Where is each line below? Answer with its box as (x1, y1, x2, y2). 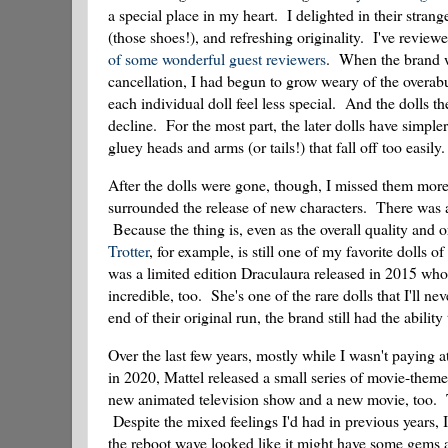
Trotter (108, 239, 149, 261)
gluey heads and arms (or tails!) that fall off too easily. (108, 136, 445, 158)
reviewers (266, 48, 326, 70)
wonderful (162, 48, 225, 70)
